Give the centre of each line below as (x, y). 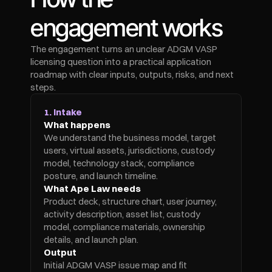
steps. (43, 87)
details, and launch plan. (91, 240)
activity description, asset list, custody (122, 214)
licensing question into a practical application (121, 62)
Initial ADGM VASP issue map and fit (115, 265)
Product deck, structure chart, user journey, (130, 201)
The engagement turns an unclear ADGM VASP (124, 49)
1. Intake (63, 112)
